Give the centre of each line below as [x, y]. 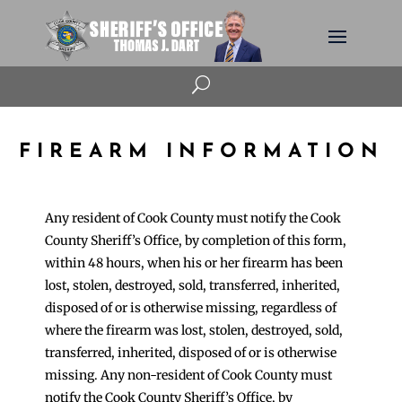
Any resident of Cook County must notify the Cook [193, 218]
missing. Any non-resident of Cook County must [188, 375]
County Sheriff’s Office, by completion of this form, [196, 240]
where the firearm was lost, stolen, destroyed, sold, [194, 330]
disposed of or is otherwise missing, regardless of [191, 307]
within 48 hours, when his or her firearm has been [194, 262]
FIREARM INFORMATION [201, 152]
